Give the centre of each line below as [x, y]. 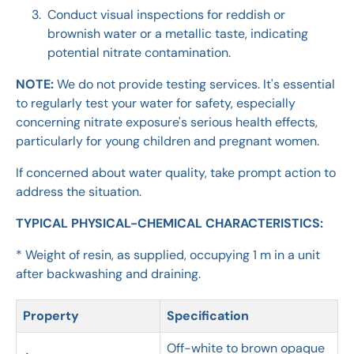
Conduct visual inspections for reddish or [166, 15]
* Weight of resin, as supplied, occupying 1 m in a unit [168, 255]
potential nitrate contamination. [139, 53]
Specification [208, 316]
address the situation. [79, 192]
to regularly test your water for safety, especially [156, 104]
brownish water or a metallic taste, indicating [178, 34]
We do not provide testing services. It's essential [194, 85]
